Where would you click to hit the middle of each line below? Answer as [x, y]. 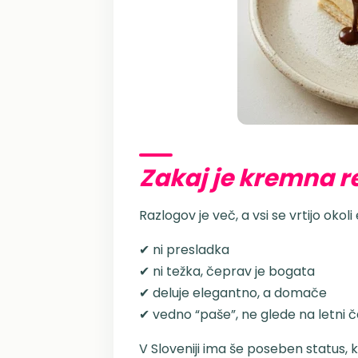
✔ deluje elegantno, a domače [233, 293]
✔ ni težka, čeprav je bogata [227, 271]
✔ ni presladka [184, 250]
